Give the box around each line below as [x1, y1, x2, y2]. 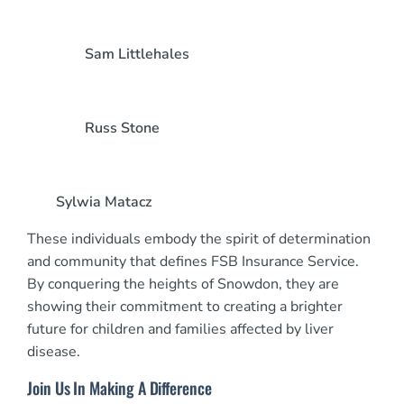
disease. [27, 342, 80, 363]
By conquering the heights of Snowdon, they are [27, 274, 339, 295]
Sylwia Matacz [56, 192, 151, 213]
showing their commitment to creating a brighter [27, 297, 343, 317]
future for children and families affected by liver [27, 319, 334, 340]
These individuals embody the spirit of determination [27, 229, 371, 250]
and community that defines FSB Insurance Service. [27, 252, 359, 272]
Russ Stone [85, 118, 160, 139]
